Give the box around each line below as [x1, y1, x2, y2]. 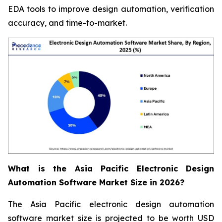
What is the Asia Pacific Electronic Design [8, 164, 214, 174]
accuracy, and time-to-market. [8, 18, 127, 28]
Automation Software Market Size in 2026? [8, 177, 184, 188]
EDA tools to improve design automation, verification [8, 4, 214, 14]
